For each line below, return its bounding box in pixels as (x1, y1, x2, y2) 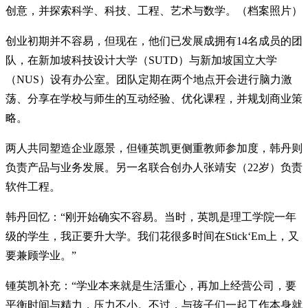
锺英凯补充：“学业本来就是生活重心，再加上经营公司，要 (5, 279, 296, 291)
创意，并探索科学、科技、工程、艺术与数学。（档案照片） (5, 4, 302, 16)
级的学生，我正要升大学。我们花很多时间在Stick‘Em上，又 (5, 230, 299, 242)
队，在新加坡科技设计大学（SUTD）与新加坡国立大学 (5, 54, 277, 66)
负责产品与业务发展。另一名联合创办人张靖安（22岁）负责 (5, 161, 302, 173)
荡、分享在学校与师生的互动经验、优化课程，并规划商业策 (5, 92, 302, 104)
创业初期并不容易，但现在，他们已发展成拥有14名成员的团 (5, 34, 302, 47)
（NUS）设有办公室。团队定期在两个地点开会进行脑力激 (5, 73, 292, 85)
